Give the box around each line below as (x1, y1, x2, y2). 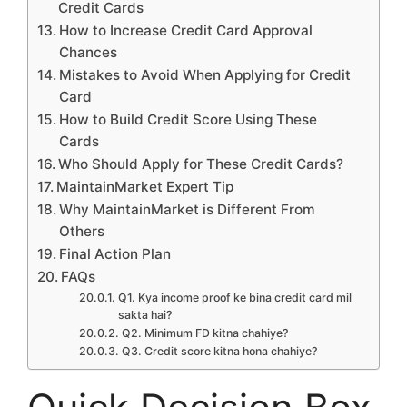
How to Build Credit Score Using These (59, 110, 318, 128)
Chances (59, 43, 118, 61)
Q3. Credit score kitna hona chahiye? (121, 343, 318, 358)
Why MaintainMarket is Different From (59, 200, 316, 218)
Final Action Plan (59, 244, 172, 263)
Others (59, 222, 105, 240)
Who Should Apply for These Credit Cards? (58, 154, 344, 173)
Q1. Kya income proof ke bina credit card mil (117, 290, 352, 304)
